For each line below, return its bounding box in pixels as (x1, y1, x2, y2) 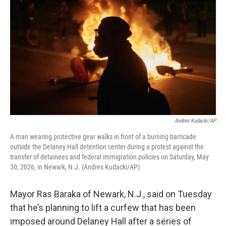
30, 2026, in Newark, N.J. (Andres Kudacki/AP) (10, 163, 140, 171)
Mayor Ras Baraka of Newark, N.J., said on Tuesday (10, 189, 212, 199)
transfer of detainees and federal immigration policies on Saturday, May (10, 153, 209, 161)
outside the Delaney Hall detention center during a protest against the (10, 143, 204, 151)
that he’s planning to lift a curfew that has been (10, 202, 196, 213)
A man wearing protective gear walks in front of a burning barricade (10, 133, 196, 141)
